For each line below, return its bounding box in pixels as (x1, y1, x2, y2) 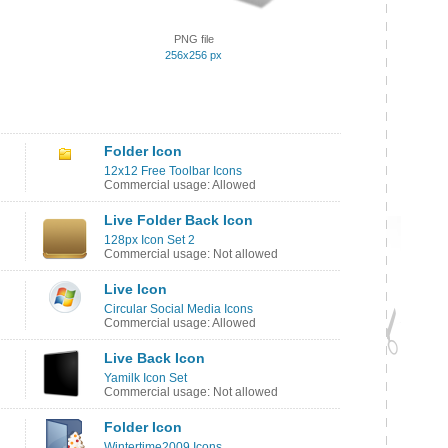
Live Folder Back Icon (104, 212, 253, 228)
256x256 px (165, 49, 222, 61)
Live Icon (104, 281, 167, 297)
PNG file (173, 33, 214, 45)
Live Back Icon (104, 350, 205, 366)
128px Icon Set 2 (104, 233, 195, 247)
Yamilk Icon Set (104, 371, 187, 385)
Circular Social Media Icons (104, 302, 253, 316)
